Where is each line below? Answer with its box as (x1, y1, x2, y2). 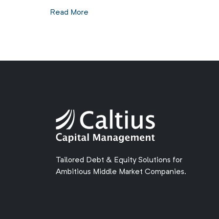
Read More (50, 9, 88, 17)
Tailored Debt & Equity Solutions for (56, 156, 182, 164)
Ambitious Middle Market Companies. (56, 168, 186, 176)
